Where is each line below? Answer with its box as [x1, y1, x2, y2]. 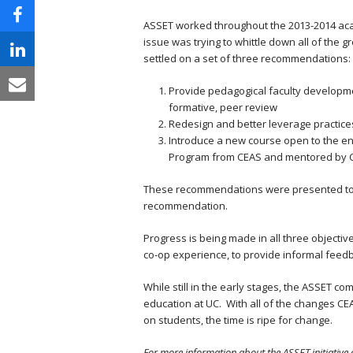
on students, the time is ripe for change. [143, 313, 333, 327]
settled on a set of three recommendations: [143, 51, 351, 65]
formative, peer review [169, 100, 277, 114]
